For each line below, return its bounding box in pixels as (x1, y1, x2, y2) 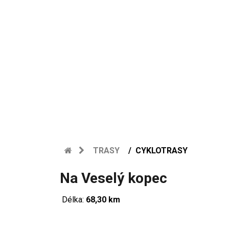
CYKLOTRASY (135, 146, 188, 155)
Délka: (60, 195, 86, 204)
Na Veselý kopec (60, 170, 167, 187)
